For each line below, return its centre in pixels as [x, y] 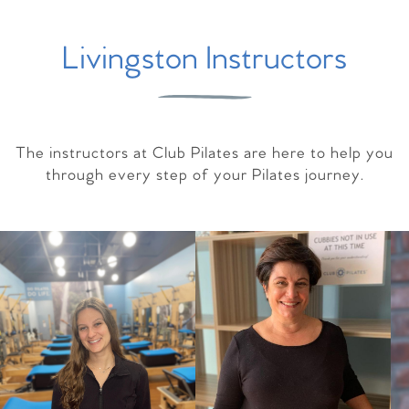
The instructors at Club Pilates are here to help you [204, 154]
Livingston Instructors [204, 60]
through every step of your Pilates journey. [204, 176]
